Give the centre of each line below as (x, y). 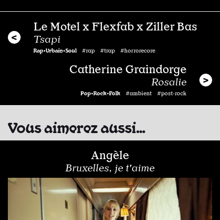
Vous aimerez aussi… (77, 127)
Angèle (110, 155)
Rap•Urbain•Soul (55, 50)
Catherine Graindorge (128, 69)
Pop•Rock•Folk (100, 93)
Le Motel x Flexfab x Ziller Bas (115, 27)
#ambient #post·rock (156, 94)
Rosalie (169, 82)
